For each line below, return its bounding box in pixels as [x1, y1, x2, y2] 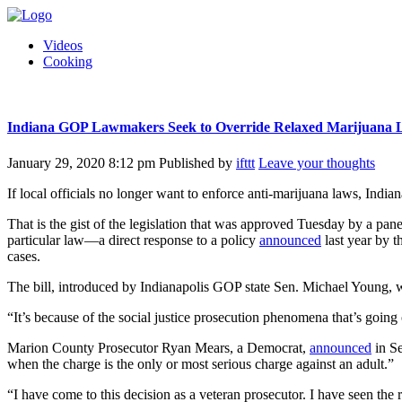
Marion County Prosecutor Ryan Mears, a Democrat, [7, 339, 310, 355]
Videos [43, 38, 83, 53]
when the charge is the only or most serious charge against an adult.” [7, 355, 394, 371]
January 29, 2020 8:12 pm [7, 154, 155, 170]
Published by [159, 154, 236, 170]
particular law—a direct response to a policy [7, 232, 259, 248]
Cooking [43, 54, 92, 69]
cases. [7, 248, 40, 264]
